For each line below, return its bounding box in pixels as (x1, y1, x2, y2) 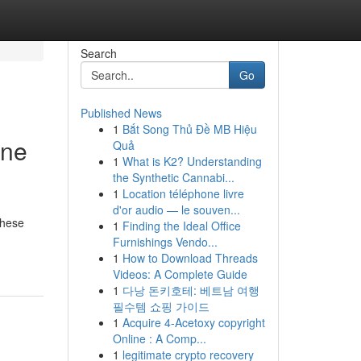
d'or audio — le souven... (112, 201, 240, 218)
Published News (80, 105, 162, 121)
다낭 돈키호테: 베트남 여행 (122, 282, 259, 298)
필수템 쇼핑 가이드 (112, 298, 210, 314)
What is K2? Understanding (122, 153, 262, 169)
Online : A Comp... (112, 330, 206, 346)
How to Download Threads (122, 250, 258, 266)
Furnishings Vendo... (112, 234, 218, 250)
